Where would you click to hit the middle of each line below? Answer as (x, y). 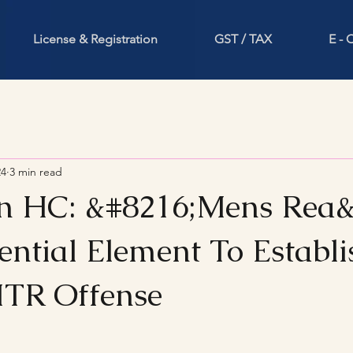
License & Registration (95, 39)
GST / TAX (243, 39)
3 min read (36, 171)
